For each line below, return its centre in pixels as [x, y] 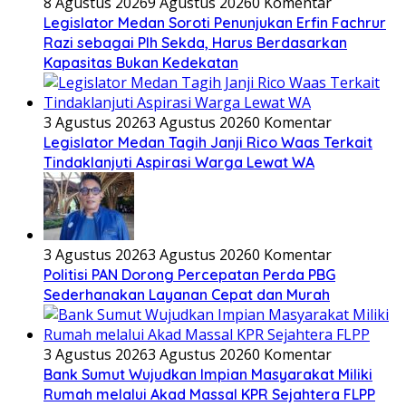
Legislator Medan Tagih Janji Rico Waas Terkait [208, 142]
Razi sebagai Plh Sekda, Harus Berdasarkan [195, 42]
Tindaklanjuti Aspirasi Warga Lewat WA [179, 162]
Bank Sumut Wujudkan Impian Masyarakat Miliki [208, 374]
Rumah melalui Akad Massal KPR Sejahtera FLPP [209, 394]
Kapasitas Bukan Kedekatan [141, 62]
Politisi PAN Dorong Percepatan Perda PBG [189, 274]
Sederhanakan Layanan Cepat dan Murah [187, 294]
